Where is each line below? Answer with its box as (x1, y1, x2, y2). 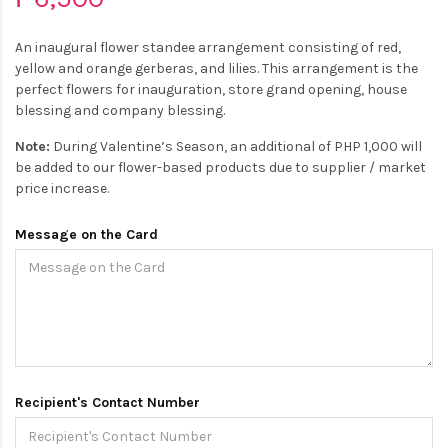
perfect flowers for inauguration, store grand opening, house (15, 80, 407, 98)
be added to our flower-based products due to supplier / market (15, 158, 426, 176)
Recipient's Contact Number (15, 393, 200, 411)
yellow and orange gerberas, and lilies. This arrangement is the (15, 59, 418, 77)
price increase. (15, 179, 109, 197)
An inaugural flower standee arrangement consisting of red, (15, 38, 401, 56)
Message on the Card (15, 225, 158, 243)
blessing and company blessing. (15, 101, 225, 119)
